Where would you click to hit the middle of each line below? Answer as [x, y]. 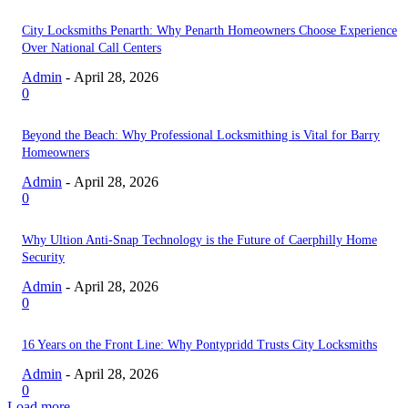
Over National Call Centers [92, 48]
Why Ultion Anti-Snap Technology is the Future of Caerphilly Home [199, 240]
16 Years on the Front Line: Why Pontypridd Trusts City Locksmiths [199, 345]
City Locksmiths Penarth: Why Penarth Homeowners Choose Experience [209, 31]
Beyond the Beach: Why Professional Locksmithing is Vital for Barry [201, 135]
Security [43, 257]
